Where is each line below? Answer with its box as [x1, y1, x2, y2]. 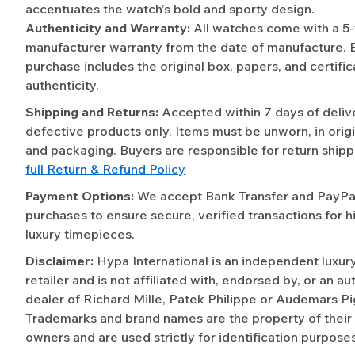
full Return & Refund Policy [25, 161, 186, 177]
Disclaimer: [25, 253, 94, 269]
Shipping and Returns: [25, 104, 159, 120]
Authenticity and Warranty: [25, 20, 191, 36]
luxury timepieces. [25, 226, 136, 242]
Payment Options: [25, 188, 135, 204]
